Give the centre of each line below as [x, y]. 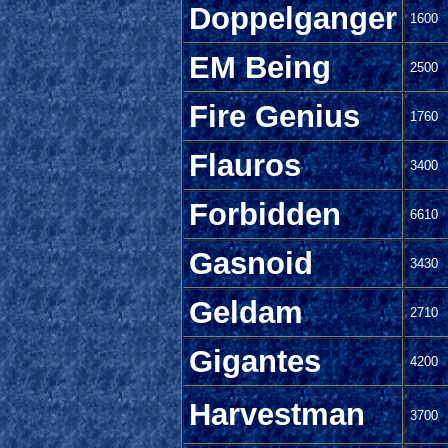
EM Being [260, 68]
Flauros [245, 166]
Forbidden [265, 215]
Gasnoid [251, 264]
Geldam [246, 313]
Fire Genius [274, 117]
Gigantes [255, 362]
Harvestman [277, 415]
